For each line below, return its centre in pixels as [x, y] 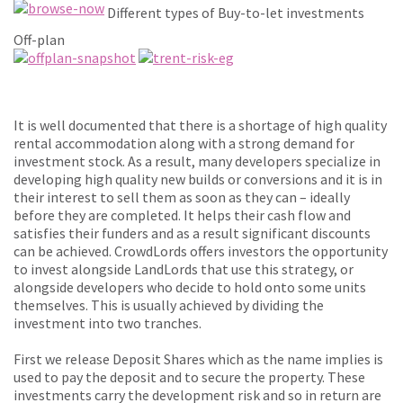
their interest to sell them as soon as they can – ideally [182, 197]
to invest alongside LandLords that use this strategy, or [184, 269]
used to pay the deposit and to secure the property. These [189, 377]
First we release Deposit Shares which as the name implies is [198, 359]
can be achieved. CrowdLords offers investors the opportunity [201, 251]
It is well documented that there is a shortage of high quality [200, 125]
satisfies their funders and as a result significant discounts [192, 233]
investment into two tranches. [107, 323]
